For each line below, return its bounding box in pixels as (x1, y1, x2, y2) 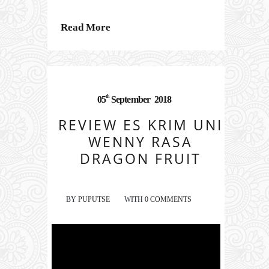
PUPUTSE (78, 195, 110, 204)
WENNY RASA (88, 131, 193, 151)
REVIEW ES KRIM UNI (58, 115, 223, 134)
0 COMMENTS (145, 195, 192, 204)
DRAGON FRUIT (79, 148, 201, 168)
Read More (61, 21, 110, 33)
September (110, 94, 151, 104)
